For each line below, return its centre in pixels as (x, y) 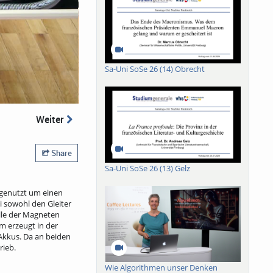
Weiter (51, 119)
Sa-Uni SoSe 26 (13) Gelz (148, 168)
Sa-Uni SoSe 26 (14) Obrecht (155, 69)
